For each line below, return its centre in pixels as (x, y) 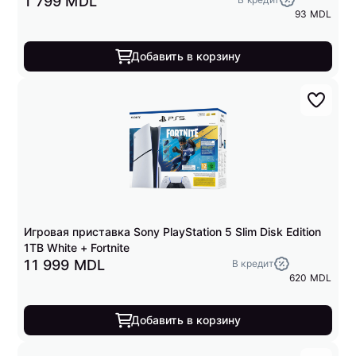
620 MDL (310, 278)
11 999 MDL (65, 265)
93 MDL (313, 14)
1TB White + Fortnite (77, 248)
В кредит (252, 263)
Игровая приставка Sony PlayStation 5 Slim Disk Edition (173, 232)
